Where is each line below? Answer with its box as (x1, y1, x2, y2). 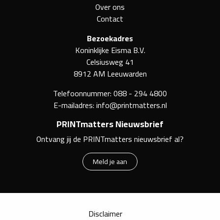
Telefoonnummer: (53, 86, 113, 101)
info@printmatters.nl (96, 98, 167, 113)
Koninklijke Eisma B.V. (75, 43, 145, 58)
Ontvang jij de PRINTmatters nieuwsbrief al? (36, 132, 184, 147)
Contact (97, 11, 123, 27)
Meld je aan (93, 155, 127, 168)
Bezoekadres (87, 31, 133, 46)
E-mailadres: (53, 98, 96, 113)
